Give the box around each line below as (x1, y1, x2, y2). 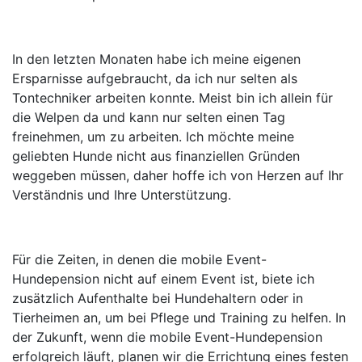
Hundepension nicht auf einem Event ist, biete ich (12, 271, 314, 288)
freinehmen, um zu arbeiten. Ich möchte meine (12, 128, 294, 145)
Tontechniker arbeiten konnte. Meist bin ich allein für (12, 90, 333, 107)
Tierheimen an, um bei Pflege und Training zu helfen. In (12, 309, 346, 326)
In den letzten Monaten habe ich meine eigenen (12, 51, 301, 68)
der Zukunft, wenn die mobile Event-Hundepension (12, 329, 322, 346)
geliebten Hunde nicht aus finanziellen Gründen (12, 148, 300, 165)
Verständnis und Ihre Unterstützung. (12, 187, 231, 204)
